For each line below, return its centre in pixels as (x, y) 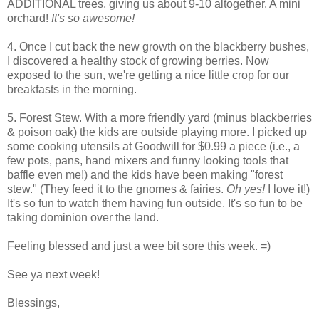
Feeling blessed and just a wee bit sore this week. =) (139, 246)
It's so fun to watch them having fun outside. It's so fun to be (155, 203)
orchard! (29, 18)
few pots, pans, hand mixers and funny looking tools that (148, 160)
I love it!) (287, 189)
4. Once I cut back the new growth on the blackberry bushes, (158, 46)
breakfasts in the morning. (72, 89)
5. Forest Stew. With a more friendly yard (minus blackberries (159, 117)
